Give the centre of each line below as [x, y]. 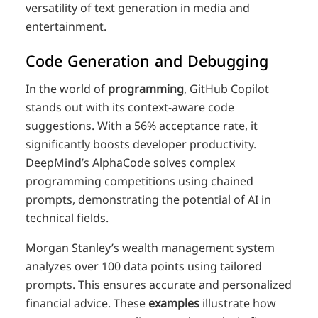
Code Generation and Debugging [147, 62]
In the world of [67, 90]
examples [174, 304]
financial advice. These [87, 304]
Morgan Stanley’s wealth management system [150, 249]
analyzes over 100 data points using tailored [144, 267]
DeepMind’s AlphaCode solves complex [130, 164]
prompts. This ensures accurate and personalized [159, 286]
